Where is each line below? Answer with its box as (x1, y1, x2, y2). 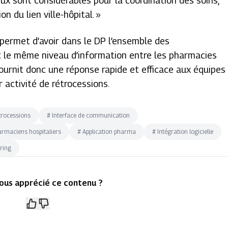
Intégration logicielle (157, 128, 214, 135)
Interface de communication (52, 111, 130, 119)
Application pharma (82, 128, 136, 135)
